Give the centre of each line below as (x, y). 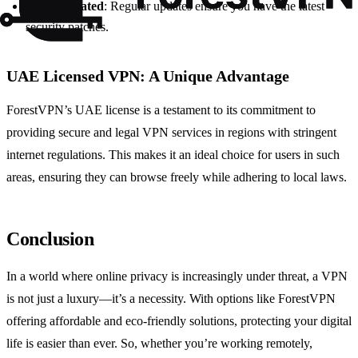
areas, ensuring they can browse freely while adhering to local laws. (177, 177)
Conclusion (50, 239)
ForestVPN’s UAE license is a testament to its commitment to (161, 110)
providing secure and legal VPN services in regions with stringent (171, 133)
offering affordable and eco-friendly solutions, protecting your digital (179, 321)
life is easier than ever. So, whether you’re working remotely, (159, 344)
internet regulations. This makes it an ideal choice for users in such (173, 155)
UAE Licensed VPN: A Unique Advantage (148, 76)
